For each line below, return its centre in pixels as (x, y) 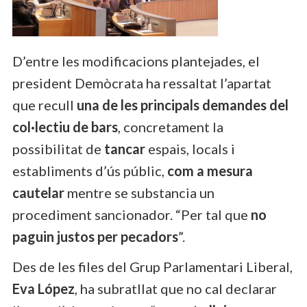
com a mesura (210, 170)
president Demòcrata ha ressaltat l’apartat (142, 83)
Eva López (44, 288)
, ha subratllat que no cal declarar (176, 288)
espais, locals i (190, 148)
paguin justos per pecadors (95, 236)
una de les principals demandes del (183, 105)
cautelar (38, 192)
